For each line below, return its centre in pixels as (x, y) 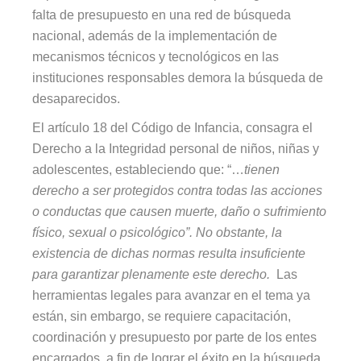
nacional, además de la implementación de (155, 35)
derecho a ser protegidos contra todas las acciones (178, 190)
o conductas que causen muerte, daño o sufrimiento (180, 211)
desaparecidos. (77, 98)
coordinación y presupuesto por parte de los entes (175, 337)
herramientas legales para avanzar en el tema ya (172, 295)
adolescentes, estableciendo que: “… (139, 169)
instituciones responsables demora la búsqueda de (178, 77)
